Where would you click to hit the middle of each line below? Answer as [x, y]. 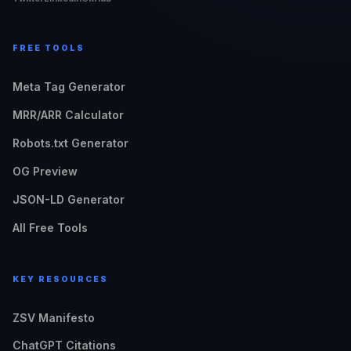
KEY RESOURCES [60, 279]
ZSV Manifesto [54, 318]
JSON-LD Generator [69, 199]
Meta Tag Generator [69, 87]
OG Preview [45, 171]
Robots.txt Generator [71, 143]
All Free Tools [50, 228]
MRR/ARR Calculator [68, 115]
